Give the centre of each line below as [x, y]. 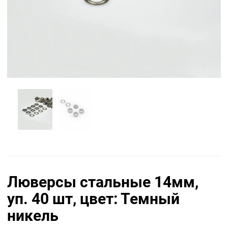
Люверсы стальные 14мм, [103, 182]
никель [33, 216]
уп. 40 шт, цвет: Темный [93, 199]
